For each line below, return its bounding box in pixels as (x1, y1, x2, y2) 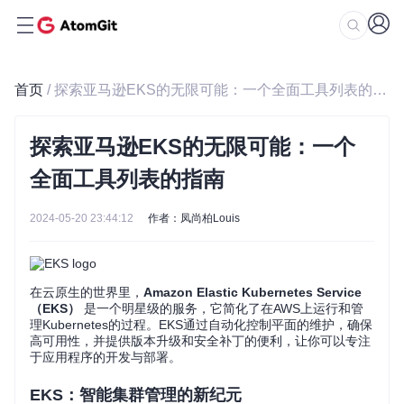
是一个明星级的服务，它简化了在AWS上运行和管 (80, 301, 363, 316)
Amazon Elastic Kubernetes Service (143, 285, 362, 299)
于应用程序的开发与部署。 (30, 350, 181, 364)
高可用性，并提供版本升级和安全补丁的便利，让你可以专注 (30, 334, 371, 348)
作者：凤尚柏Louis (148, 212, 240, 225)
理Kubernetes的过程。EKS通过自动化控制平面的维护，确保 (30, 317, 372, 332)
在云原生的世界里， (30, 285, 143, 299)
